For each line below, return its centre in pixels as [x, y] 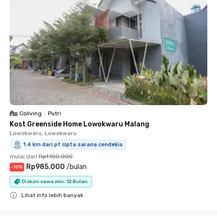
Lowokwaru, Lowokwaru [43, 133]
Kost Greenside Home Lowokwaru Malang [79, 124]
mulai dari [23, 156]
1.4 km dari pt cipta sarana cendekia [73, 145]
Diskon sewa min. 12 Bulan [55, 181]
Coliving [31, 113]
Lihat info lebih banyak [52, 195]
